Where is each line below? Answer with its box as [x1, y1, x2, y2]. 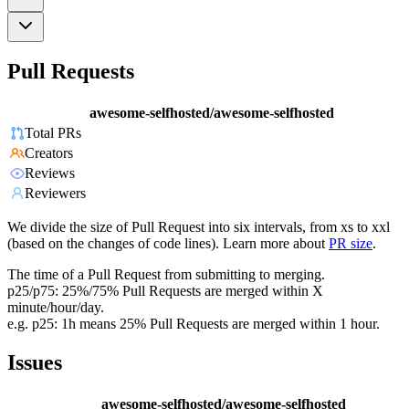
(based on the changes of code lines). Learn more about [7, 236, 325, 252]
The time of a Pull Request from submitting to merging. [7, 267, 325, 283]
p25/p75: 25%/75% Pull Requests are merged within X [7, 283, 323, 299]
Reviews [25, 165, 75, 182]
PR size [329, 236, 372, 252]
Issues [7, 351, 62, 375]
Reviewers [25, 185, 86, 202]
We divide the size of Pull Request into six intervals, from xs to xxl [7, 219, 390, 236]
